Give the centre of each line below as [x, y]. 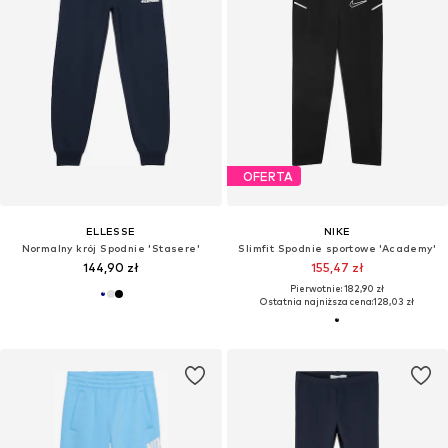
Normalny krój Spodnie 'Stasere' [110, 248]
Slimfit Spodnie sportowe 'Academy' [337, 248]
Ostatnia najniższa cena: [317, 302]
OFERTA [267, 176]
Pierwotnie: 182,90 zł [337, 289]
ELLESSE [110, 231]
